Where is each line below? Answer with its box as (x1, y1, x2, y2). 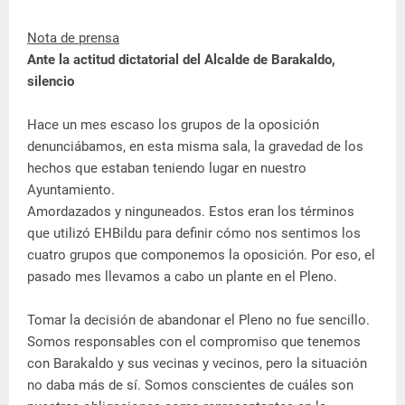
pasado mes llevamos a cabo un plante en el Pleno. (27, 268, 337, 286)
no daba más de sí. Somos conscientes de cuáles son (27, 377, 353, 394)
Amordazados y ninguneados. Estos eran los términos (27, 203, 354, 221)
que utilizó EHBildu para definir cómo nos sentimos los (27, 225, 361, 242)
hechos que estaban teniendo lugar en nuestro (27, 160, 306, 177)
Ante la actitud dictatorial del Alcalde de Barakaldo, (27, 52, 335, 69)
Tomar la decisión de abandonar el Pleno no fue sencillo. (27, 312, 370, 329)
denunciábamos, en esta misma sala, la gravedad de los (27, 138, 363, 155)
